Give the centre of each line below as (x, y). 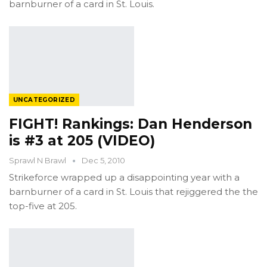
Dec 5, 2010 (103, 161)
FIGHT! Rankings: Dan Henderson (131, 124)
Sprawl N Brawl (38, 161)
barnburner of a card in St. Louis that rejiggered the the (133, 192)
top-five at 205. (43, 206)
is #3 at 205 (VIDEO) (82, 141)
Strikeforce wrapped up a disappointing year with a (124, 178)
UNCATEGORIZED (44, 100)
